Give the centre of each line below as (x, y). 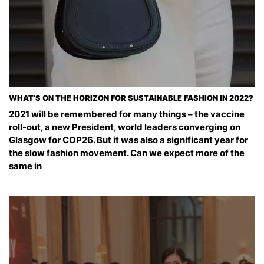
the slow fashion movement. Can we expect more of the (127, 153)
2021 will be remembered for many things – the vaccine (127, 114)
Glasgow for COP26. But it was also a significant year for (128, 140)
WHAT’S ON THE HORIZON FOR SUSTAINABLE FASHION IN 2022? (131, 98)
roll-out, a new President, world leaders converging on (125, 127)
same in (25, 166)
